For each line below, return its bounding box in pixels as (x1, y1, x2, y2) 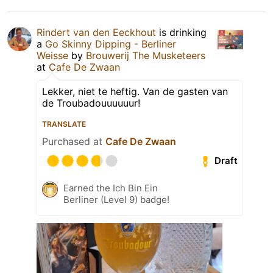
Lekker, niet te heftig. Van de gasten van (42, 85, 228, 97)
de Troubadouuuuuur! (42, 96, 140, 109)
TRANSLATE (42, 119, 86, 129)
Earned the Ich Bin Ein (63, 182, 158, 194)
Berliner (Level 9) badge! (63, 193, 169, 205)
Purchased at (42, 135, 105, 147)
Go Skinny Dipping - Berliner (45, 37, 176, 50)
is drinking (156, 26, 207, 38)
